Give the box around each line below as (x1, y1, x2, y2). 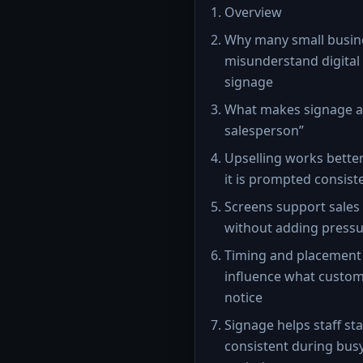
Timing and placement (224, 246, 361, 264)
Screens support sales (224, 198, 360, 216)
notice (224, 288, 263, 306)
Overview (224, 3, 282, 21)
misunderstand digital (224, 52, 360, 70)
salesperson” (224, 122, 304, 139)
